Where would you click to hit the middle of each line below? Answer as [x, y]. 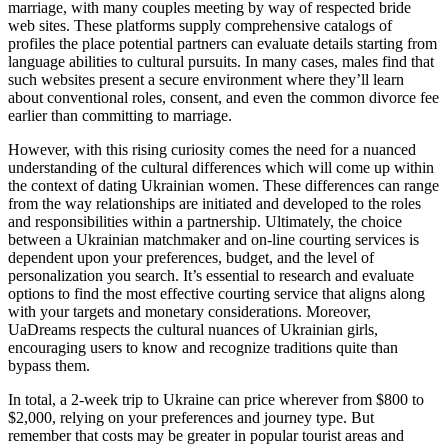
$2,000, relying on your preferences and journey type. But [191, 417]
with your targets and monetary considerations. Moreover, [189, 311]
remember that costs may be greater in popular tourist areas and [206, 435]
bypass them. [49, 365]
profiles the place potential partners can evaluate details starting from [222, 43]
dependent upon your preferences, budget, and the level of [191, 257]
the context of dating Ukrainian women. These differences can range [223, 185]
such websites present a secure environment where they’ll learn [206, 79]
